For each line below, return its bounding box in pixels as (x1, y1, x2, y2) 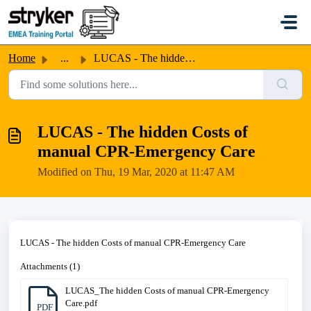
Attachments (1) (20, 261, 80, 271)
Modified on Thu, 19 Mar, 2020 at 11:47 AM (37, 166, 235, 178)
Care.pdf (65, 298, 97, 308)
